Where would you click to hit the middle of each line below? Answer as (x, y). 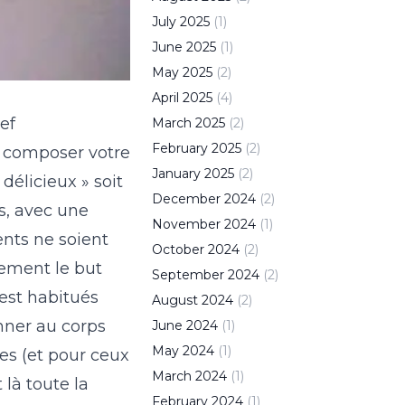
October (178, 250)
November (186, 224)
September (188, 275)
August (175, 300)
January (176, 174)
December (186, 199)
